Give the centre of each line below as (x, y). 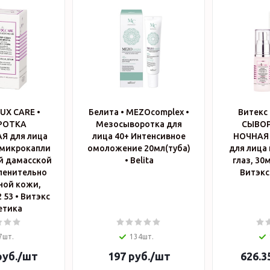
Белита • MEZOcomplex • (139, 112)
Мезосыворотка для (139, 124)
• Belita (142, 160)
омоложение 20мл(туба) (139, 148)
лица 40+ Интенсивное (139, 136)
